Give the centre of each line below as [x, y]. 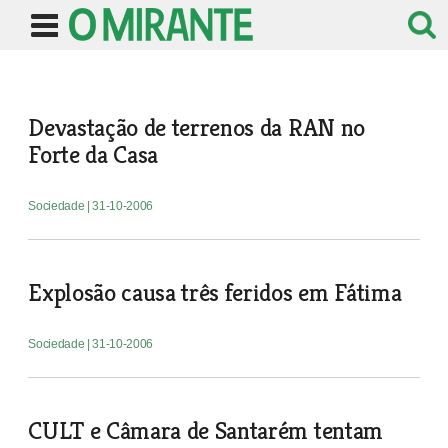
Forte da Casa [93, 154]
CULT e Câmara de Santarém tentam [205, 430]
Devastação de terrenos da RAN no [196, 127]
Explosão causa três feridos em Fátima [215, 292]
